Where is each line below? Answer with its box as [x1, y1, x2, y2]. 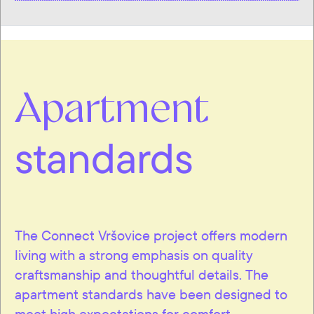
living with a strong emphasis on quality [15, 246, 253, 264]
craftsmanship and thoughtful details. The [15, 266, 268, 283]
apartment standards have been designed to [15, 285, 287, 303]
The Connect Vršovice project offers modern [15, 226, 287, 244]
